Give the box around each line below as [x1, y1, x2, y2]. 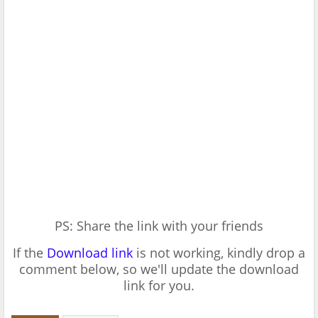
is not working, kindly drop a [133, 244, 305, 262]
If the [13, 244, 47, 262]
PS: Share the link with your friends [55, 217, 263, 235]
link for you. [124, 277, 194, 295]
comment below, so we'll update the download [19, 261, 299, 278]
